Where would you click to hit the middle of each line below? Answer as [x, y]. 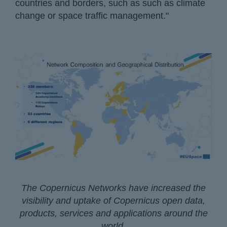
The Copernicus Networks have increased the [113, 188]
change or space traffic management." [92, 16]
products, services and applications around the [113, 213]
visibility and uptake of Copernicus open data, [113, 200]
